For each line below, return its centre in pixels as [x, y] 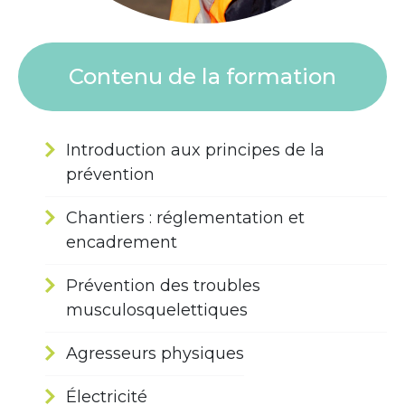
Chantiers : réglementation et [185, 218]
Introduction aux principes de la [195, 151]
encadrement [122, 243]
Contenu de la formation [202, 77]
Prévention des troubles [163, 286]
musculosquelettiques [157, 311]
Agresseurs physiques [155, 354]
